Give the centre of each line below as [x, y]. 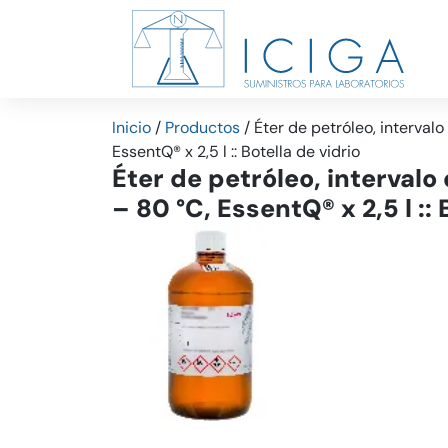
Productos [202, 127]
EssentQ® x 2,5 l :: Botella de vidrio [236, 151]
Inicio [131, 127]
